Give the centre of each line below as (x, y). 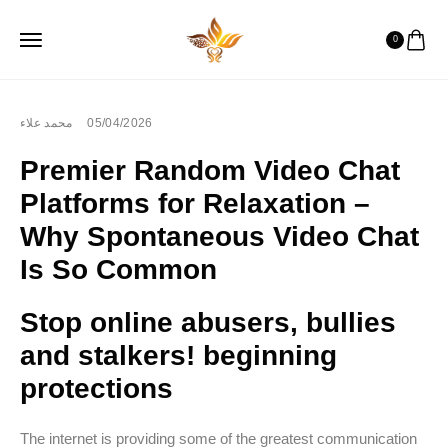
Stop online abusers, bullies (208, 322)
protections (96, 388)
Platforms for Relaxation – (195, 203)
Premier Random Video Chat (210, 170)
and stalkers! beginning (178, 355)
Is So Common (118, 269)
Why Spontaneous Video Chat (219, 236)
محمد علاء (46, 123)
